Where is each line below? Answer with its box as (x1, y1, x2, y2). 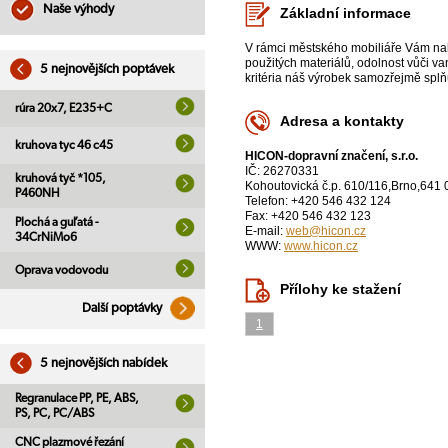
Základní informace (280, 5, 411, 22)
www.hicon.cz (284, 239, 358, 254)
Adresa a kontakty (280, 113, 404, 130)
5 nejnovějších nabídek (37, 357, 167, 370)
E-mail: (245, 224, 286, 239)
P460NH (15, 187, 60, 199)
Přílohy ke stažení (280, 281, 401, 298)
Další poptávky (82, 302, 165, 315)
